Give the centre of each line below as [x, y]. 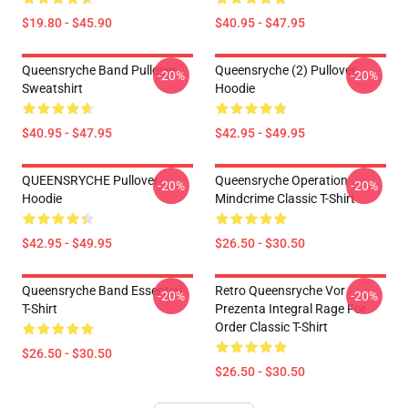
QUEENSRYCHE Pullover [90, 180]
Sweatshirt [52, 88]
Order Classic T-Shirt [271, 327]
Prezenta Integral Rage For [291, 309]
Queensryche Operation [281, 180]
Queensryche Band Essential [102, 291]
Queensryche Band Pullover [99, 70]
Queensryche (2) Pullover [286, 70]
